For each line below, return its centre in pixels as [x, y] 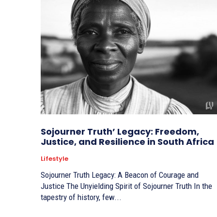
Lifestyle [54, 159]
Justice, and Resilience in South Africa [127, 142]
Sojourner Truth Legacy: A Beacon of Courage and [120, 175]
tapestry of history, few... [81, 197]
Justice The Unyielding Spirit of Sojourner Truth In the [54, 186]
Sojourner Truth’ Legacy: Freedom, [120, 132]
